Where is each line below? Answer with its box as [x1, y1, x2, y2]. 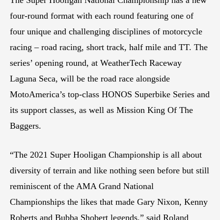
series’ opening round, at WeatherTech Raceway [10, 57, 182, 68]
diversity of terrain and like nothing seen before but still [10, 165, 209, 175]
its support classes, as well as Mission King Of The [10, 105, 193, 115]
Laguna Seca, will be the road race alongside [10, 73, 170, 83]
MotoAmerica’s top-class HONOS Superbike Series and [10, 89, 210, 99]
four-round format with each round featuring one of [10, 10, 193, 21]
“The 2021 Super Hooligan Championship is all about [10, 149, 202, 160]
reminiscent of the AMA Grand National [10, 181, 154, 191]
